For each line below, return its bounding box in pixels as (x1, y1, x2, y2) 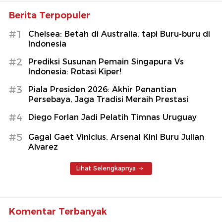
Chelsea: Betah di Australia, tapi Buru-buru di (28, 29, 210, 39)
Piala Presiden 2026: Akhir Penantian (28, 84, 176, 94)
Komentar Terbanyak (9, 206, 107, 217)
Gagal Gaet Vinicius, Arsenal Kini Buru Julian (28, 132, 204, 142)
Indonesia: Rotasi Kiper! (28, 66, 121, 76)
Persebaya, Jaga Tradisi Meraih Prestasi (28, 94, 188, 104)
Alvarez (28, 142, 58, 152)
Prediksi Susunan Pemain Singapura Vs (28, 56, 184, 66)
